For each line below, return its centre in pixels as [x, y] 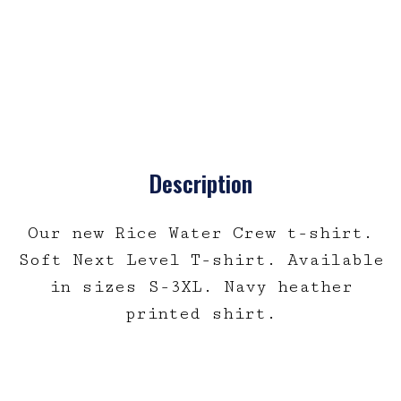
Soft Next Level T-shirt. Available [200, 260]
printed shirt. [200, 313]
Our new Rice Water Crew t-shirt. [200, 233]
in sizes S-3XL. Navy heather [200, 286]
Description [200, 183]
